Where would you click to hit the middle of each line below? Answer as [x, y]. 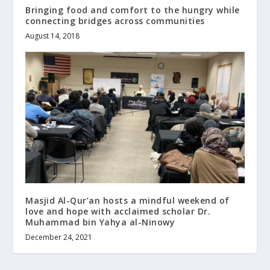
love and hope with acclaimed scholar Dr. [118, 212]
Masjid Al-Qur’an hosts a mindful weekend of [127, 201]
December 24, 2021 [59, 237]
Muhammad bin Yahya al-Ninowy [100, 222]
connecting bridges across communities [115, 21]
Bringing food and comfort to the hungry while [133, 10]
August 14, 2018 [53, 36]
